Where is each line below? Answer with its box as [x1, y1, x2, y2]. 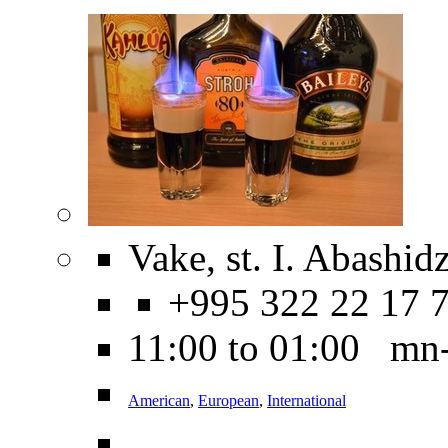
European [198, 392, 259, 410]
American [128, 392, 190, 410]
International [267, 392, 346, 410]
